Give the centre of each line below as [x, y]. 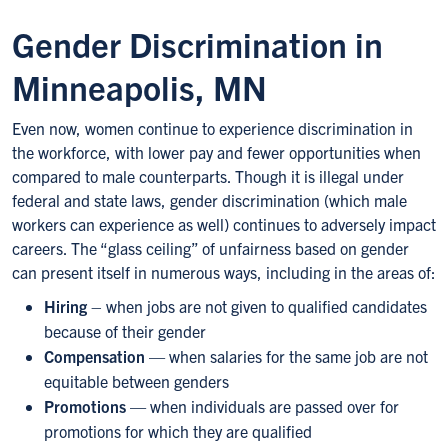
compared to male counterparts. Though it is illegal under [208, 176]
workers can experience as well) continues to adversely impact [224, 224]
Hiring [67, 306]
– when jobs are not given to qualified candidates [259, 306]
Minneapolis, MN [139, 86]
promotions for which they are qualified [178, 431]
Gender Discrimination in [197, 43]
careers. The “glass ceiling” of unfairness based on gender [210, 248]
